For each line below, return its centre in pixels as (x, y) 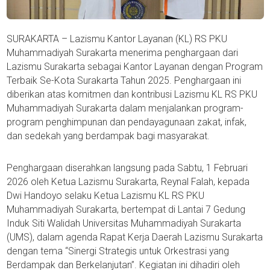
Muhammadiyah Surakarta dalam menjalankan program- (125, 108)
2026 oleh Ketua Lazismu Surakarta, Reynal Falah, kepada (128, 182)
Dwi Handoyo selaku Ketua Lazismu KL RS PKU (105, 196)
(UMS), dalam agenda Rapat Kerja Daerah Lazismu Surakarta (134, 237)
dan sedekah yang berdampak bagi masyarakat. (108, 136)
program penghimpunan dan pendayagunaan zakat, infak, (126, 122)
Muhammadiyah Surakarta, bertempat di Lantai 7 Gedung (126, 210)
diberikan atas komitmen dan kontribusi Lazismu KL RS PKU (132, 95)
